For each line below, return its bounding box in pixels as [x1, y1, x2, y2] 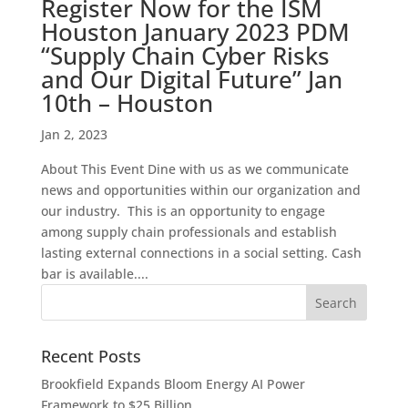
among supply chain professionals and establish [40, 223, 337, 241]
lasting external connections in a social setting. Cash [40, 244, 362, 262]
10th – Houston [40, 87, 213, 120]
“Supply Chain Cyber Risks [40, 39, 330, 73]
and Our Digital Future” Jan [40, 63, 342, 97]
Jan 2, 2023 [40, 126, 107, 144]
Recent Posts [40, 345, 141, 368]
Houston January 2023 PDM [40, 15, 350, 49]
